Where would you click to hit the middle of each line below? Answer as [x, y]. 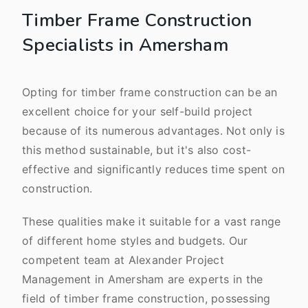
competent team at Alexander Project [123, 260]
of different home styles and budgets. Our [135, 241]
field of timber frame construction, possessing [146, 298]
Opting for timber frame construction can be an [150, 92]
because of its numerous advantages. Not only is [153, 131]
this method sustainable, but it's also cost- [136, 150]
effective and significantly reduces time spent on [154, 169]
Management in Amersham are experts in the [143, 279]
